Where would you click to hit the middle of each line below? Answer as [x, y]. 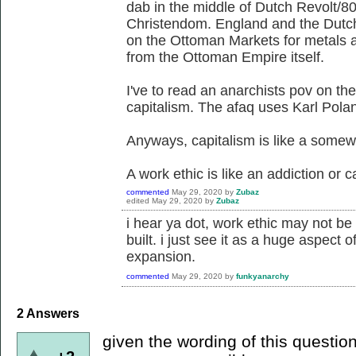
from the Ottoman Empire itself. [225, 57]
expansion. [161, 257]
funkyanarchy [263, 277]
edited [138, 201]
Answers [52, 314]
